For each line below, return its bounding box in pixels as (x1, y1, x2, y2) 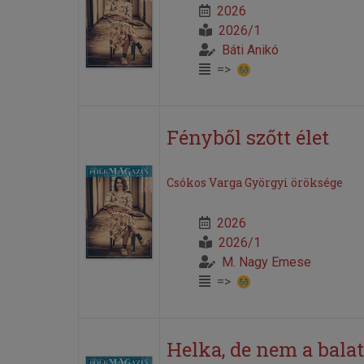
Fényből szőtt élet (166, 123, 329, 150)
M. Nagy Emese (221, 253, 311, 270)
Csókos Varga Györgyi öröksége (166, 174, 343, 190)
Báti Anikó (221, 41, 279, 58)
